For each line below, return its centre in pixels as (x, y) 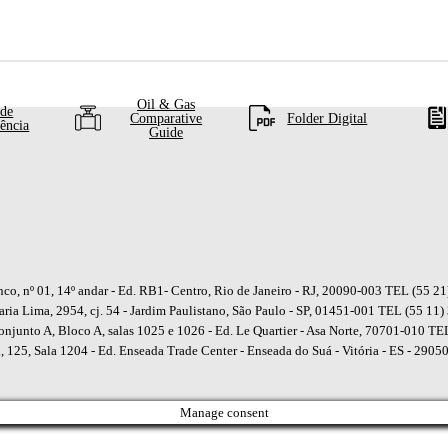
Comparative (166, 118)
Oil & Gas (166, 104)
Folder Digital (327, 118)
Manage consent (224, 412)
